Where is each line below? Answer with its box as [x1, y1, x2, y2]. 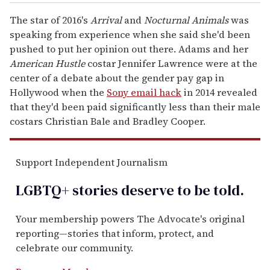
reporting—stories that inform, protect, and [16, 226, 214, 240]
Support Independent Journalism [16, 155, 168, 169]
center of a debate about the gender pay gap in [10, 71, 224, 84]
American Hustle [10, 56, 85, 70]
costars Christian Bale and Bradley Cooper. [10, 114, 206, 128]
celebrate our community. [16, 240, 133, 254]
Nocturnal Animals [144, 13, 228, 27]
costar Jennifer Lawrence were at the [85, 56, 257, 70]
